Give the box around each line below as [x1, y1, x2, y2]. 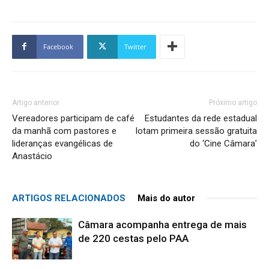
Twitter [124, 41, 146, 51]
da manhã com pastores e [12, 125, 116, 136]
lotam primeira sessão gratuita [136, 125, 257, 136]
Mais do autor [138, 192, 195, 204]
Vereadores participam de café [12, 112, 134, 124]
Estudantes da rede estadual [145, 112, 257, 124]
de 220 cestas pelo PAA [78, 232, 189, 244]
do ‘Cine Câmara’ [190, 138, 257, 149]
